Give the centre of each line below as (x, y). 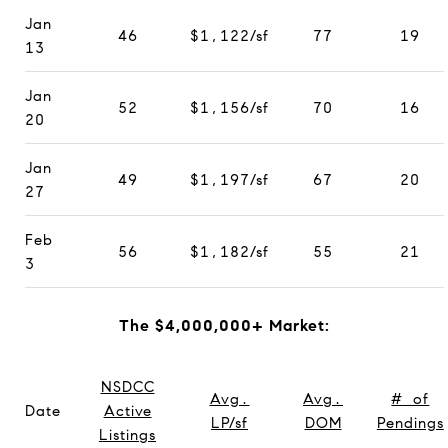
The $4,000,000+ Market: (224, 325)
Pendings (410, 422)
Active (127, 410)
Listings (127, 434)
